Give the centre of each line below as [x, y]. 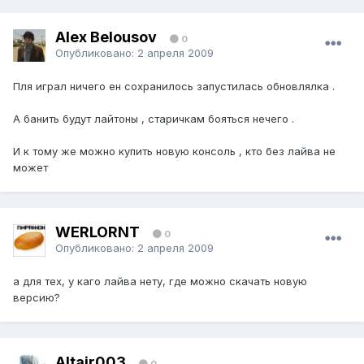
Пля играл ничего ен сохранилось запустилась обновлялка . [174, 87]
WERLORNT [97, 232]
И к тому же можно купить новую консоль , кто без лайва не [174, 152]
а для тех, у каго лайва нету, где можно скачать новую [160, 282]
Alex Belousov [108, 37]
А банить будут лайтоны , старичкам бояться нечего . [154, 119]
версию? [37, 298]
